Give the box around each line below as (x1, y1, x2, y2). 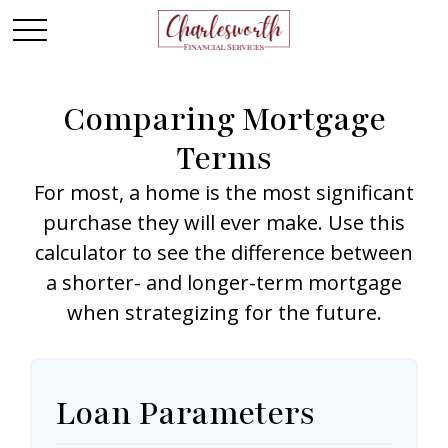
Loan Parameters (56, 392, 315, 435)
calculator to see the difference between (35, 239, 413, 266)
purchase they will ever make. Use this (43, 209, 405, 236)
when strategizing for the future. (66, 299, 382, 326)
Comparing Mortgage (62, 98, 386, 141)
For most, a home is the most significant (34, 179, 414, 206)
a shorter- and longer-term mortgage (46, 269, 402, 296)
